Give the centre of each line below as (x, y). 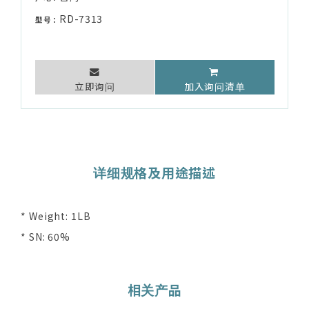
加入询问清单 (215, 87)
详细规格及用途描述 (154, 172)
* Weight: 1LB (56, 216)
